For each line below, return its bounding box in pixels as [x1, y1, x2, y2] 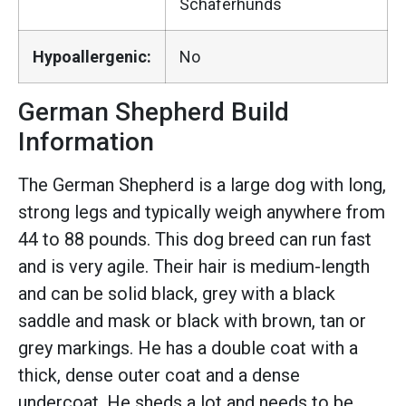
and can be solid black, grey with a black [18, 283, 335, 305]
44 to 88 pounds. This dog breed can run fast [18, 228, 372, 251]
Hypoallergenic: [33, 47, 151, 67]
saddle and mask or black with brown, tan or [18, 310, 366, 333]
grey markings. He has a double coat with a [18, 337, 358, 360]
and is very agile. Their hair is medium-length [18, 256, 370, 278]
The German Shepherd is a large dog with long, [18, 174, 386, 197]
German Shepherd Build [18, 97, 289, 128]
